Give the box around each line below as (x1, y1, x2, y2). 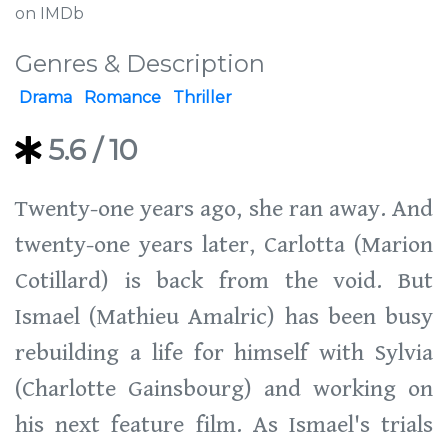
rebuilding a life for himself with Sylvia (15, 339, 433, 367)
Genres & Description (15, 49, 265, 78)
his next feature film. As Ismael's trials (15, 411, 433, 439)
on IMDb (15, 4, 84, 23)
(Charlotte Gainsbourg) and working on (15, 375, 433, 403)
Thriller (173, 88, 232, 107)
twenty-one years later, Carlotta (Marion (15, 231, 433, 259)
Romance (84, 88, 161, 107)
